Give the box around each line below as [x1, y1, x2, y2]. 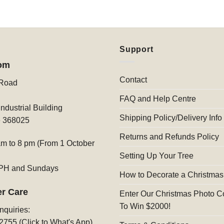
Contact [119, 75, 147, 84]
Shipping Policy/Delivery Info [119, 113, 222, 122]
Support [119, 45, 153, 54]
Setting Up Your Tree [119, 151, 193, 160]
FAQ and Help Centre [119, 94, 196, 103]
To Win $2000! [119, 201, 170, 210]
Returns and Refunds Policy [119, 132, 219, 141]
